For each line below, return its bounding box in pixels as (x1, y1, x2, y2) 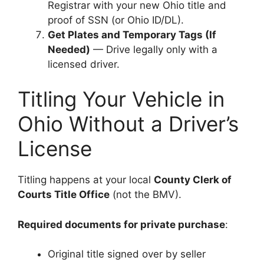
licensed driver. (48, 58, 120, 70)
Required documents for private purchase (18, 218, 225, 230)
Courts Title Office (18, 189, 110, 200)
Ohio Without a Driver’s (18, 111, 239, 136)
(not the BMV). (110, 189, 181, 200)
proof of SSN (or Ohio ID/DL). (48, 14, 184, 26)
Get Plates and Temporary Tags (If (48, 28, 216, 41)
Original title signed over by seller (48, 248, 206, 260)
